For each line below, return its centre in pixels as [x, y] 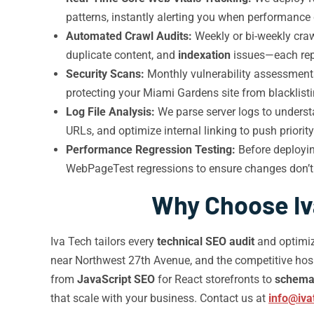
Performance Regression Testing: [151, 150]
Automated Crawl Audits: [129, 36]
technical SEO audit [206, 241]
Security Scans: [105, 74]
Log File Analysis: [110, 112]
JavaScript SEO [116, 279]
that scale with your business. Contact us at [159, 298]
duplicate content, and [122, 55]
